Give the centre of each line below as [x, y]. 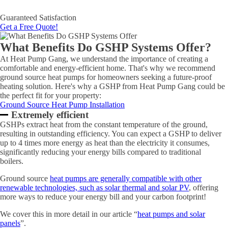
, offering [204, 188]
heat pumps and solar [171, 214]
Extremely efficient [50, 115]
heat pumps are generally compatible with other [126, 178]
